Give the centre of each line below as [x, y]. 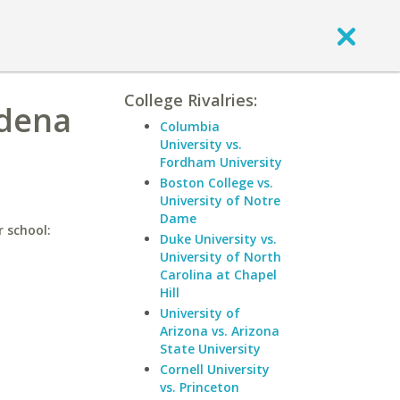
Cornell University [215, 369]
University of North [221, 257]
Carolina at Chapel [218, 275]
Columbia [190, 126]
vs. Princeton [200, 387]
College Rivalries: [191, 100]
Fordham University [221, 162]
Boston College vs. [217, 183]
